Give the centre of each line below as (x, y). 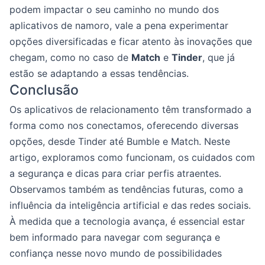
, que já (219, 57)
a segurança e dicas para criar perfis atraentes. (115, 173)
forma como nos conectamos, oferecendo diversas (124, 125)
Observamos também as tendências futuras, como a (126, 189)
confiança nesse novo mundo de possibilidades (116, 253)
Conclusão (44, 90)
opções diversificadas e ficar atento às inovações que (131, 41)
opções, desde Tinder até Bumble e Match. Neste (120, 141)
